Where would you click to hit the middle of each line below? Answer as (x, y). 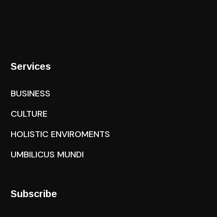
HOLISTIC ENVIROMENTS (61, 134)
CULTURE (29, 114)
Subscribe (34, 194)
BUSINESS (31, 93)
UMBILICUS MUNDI (47, 155)
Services (31, 66)
